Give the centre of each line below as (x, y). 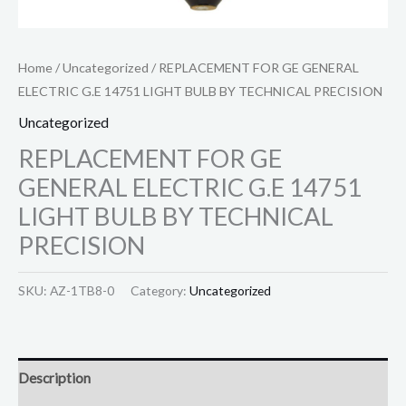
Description (54, 378)
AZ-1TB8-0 (82, 291)
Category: (160, 291)
